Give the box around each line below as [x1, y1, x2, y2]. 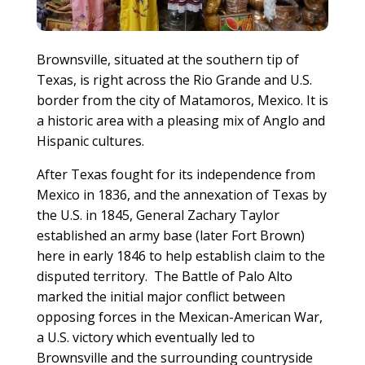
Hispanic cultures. [36, 131, 144, 150]
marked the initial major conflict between [36, 287, 285, 306]
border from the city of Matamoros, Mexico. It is [36, 90, 328, 109]
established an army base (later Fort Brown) [36, 226, 305, 244]
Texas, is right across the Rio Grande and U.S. [36, 70, 312, 89]
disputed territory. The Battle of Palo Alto [36, 266, 292, 285]
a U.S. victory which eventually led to [36, 328, 255, 346]
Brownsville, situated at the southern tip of [36, 50, 299, 68]
